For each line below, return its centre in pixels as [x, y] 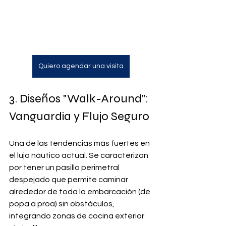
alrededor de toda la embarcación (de [80, 192]
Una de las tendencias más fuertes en [80, 144]
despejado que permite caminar [69, 180]
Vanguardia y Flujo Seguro [79, 117]
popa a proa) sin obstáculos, [63, 204]
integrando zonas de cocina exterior [77, 216]
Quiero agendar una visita [81, 66]
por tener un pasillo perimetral [65, 168]
